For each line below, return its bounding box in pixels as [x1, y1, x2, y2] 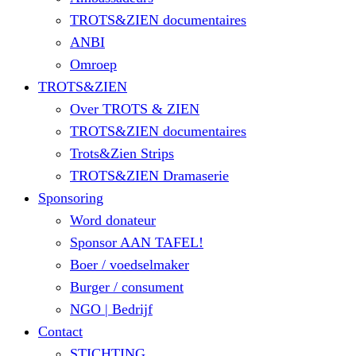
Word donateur [70, 212, 156, 228]
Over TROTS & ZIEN [70, 101, 199, 117]
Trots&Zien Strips [70, 145, 174, 161]
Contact [38, 323, 83, 339]
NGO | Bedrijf [70, 301, 153, 317]
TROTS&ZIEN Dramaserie [70, 168, 229, 184]
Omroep [70, 56, 117, 72]
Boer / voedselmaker [70, 257, 189, 273]
